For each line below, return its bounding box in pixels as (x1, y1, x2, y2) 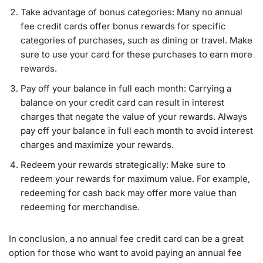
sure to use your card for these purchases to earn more (21, 49, 252, 60)
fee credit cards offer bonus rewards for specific (21, 21, 226, 32)
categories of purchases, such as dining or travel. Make (21, 35, 252, 46)
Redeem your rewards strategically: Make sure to (21, 159, 225, 170)
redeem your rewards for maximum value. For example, (21, 173, 250, 184)
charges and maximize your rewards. (21, 139, 174, 150)
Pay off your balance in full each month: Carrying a (21, 83, 231, 94)
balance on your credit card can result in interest (21, 97, 224, 108)
